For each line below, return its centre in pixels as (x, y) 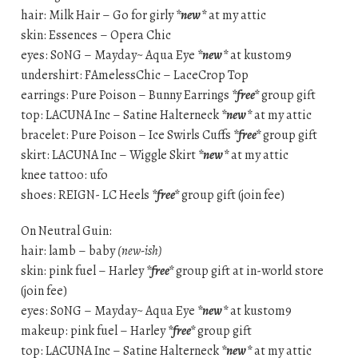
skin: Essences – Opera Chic (95, 35)
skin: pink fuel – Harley (83, 270)
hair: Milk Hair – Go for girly (98, 15)
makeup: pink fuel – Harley (94, 330)
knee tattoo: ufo (64, 175)
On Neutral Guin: (66, 231)
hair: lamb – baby (69, 251)
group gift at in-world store (248, 270)
